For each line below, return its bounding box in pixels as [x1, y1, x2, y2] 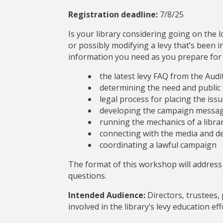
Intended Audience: [68, 190, 145, 201]
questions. [68, 170, 107, 181]
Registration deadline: [68, 9, 158, 20]
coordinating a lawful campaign [100, 139, 217, 150]
